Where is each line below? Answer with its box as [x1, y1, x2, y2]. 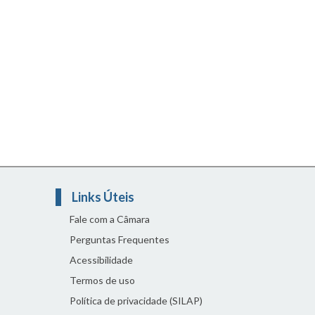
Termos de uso [69, 274, 135, 286]
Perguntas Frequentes [69, 233, 169, 245]
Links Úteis [71, 188, 136, 205]
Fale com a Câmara [69, 212, 150, 225]
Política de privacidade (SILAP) [69, 294, 202, 307]
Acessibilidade [69, 253, 133, 266]
